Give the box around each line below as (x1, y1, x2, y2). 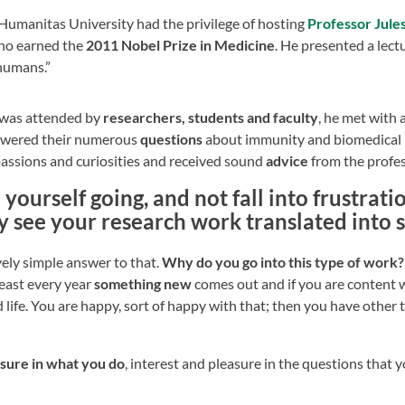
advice (266, 152, 308, 169)
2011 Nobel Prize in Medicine (86, 36, 275, 53)
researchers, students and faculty (103, 108, 318, 126)
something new (94, 275, 192, 292)
